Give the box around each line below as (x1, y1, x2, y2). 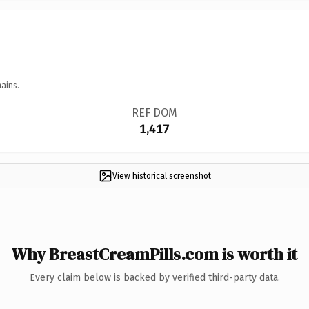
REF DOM (131, 106, 177, 119)
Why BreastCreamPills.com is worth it (12, 242, 297, 266)
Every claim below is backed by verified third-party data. (29, 271, 280, 283)
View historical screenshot (112, 170, 211, 181)
